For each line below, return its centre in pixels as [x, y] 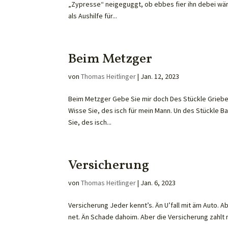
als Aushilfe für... [93, 16]
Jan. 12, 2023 [160, 76]
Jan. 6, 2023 [158, 183]
